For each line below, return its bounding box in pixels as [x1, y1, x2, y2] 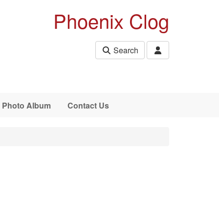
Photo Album [1, 99, 51, 111]
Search [111, 44, 138, 56]
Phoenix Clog [53, 6, 169, 34]
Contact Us [67, 99, 109, 111]
